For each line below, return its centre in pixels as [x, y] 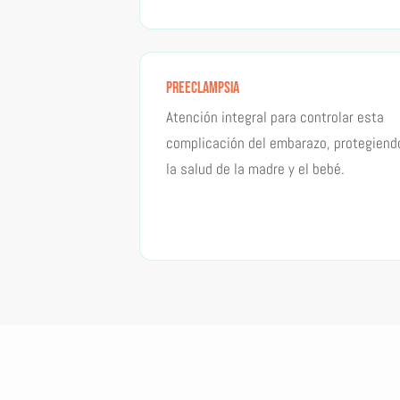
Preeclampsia [202, 87]
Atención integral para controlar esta [275, 117]
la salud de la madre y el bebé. [255, 168]
